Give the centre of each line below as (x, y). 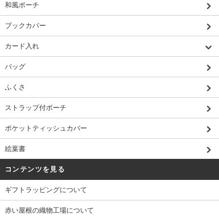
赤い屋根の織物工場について (49, 210)
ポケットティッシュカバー (46, 128)
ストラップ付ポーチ (36, 107)
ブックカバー (25, 25)
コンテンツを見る (35, 169)
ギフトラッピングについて (46, 189)
